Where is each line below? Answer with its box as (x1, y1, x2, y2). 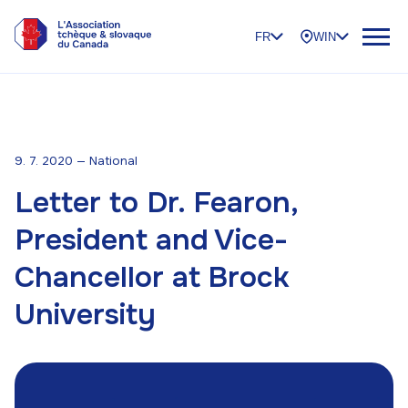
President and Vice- (15, 221, 288, 259)
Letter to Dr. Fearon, (15, 184, 298, 221)
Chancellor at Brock (15, 259, 290, 296)
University (15, 296, 156, 333)
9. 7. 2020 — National (15, 153, 138, 168)
